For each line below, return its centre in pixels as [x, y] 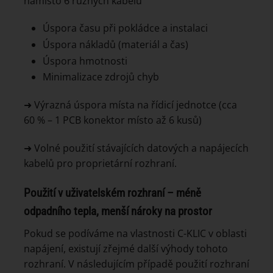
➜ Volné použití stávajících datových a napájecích [136, 148]
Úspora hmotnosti [85, 61]
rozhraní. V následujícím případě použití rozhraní [136, 264]
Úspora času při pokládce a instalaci [125, 28]
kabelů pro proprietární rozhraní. [100, 163]
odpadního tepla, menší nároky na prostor [118, 211]
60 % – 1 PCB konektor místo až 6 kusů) [113, 120]
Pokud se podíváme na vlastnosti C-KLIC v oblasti [135, 234]
